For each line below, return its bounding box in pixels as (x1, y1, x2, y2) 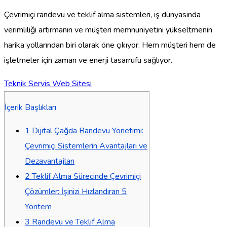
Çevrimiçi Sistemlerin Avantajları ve (25, 140, 147, 152)
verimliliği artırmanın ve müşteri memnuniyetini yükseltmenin (4, 24, 212, 35)
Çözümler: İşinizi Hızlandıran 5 (25, 185, 127, 197)
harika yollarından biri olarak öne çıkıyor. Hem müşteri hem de (4, 39, 216, 51)
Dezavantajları (25, 155, 74, 167)
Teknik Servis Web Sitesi (4, 78, 92, 89)
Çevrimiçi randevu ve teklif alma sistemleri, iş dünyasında (4, 9, 201, 20)
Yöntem (25, 201, 52, 212)
